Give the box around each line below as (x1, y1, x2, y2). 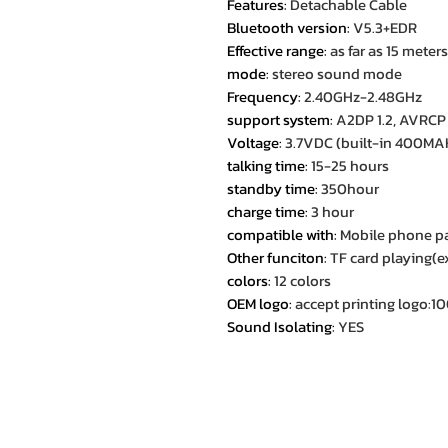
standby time (227, 177, 315, 200)
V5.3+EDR (353, 16, 417, 39)
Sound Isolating (227, 315, 332, 338)
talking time (227, 154, 305, 177)
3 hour (311, 200, 354, 223)
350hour (321, 177, 379, 200)
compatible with (227, 223, 334, 246)
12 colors (274, 269, 331, 292)
